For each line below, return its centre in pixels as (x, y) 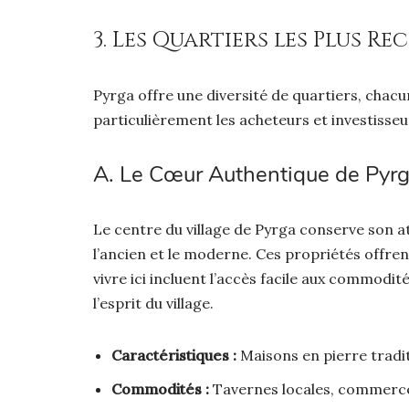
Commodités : (160, 388)
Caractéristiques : (174, 355)
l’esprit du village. (153, 303)
